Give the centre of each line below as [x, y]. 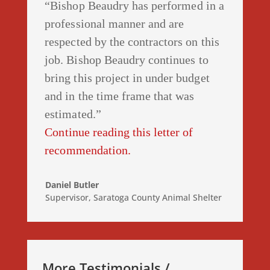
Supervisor [67, 198]
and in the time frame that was [120, 96]
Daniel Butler [72, 185]
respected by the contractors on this [132, 42]
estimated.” [73, 114]
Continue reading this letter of [119, 132]
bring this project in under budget [127, 78]
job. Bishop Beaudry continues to [127, 60]
